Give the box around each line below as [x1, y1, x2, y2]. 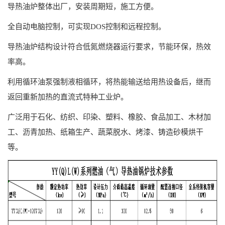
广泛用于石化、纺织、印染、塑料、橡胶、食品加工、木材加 [8, 113, 211, 121]
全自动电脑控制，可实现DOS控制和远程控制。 [8, 22, 166, 31]
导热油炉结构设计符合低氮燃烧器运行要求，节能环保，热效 [8, 42, 211, 51]
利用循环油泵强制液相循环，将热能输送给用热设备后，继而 [8, 77, 211, 86]
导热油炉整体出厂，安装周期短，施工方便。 [8, 2, 158, 11]
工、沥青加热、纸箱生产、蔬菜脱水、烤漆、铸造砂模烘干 [8, 128, 203, 136]
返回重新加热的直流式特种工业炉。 [8, 92, 128, 101]
